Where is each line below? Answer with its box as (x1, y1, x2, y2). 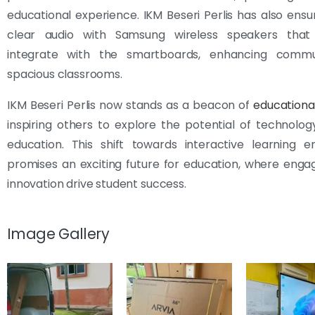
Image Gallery (7, 223, 109, 244)
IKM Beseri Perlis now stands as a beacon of (7, 96, 254, 113)
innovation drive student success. (7, 175, 186, 192)
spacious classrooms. (7, 65, 122, 82)
